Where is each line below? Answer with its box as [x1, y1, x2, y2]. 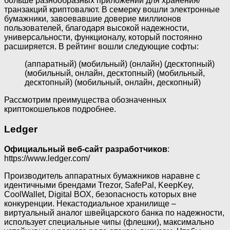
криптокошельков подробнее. [4, 105, 116, 114]
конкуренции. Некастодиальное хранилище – [4, 199, 176, 208]
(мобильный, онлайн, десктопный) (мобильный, [25, 69, 205, 78]
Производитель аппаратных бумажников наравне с [4, 171, 200, 180]
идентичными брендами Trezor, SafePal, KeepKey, [4, 180, 194, 189]
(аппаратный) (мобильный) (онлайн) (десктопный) [25, 60, 215, 69]
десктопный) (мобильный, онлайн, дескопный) [25, 78, 201, 87]
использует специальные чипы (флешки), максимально [4, 217, 214, 226]
